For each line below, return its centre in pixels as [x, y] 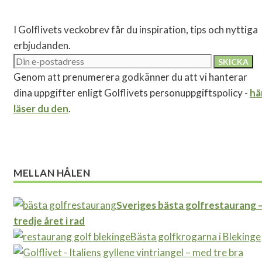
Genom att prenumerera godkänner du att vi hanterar [130, 77]
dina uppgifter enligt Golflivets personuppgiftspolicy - [132, 92]
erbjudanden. [42, 45]
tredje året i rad [49, 221]
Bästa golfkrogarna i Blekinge [196, 237]
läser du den [41, 108]
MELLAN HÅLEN [52, 173]
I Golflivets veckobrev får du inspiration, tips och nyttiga [136, 29]
